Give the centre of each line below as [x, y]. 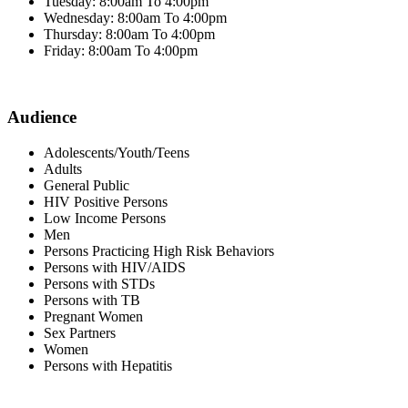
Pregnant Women [93, 316]
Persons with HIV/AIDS [115, 267]
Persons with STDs [99, 283]
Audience [42, 117]
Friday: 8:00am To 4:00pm [121, 51]
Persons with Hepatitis [108, 365]
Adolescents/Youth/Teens [117, 152]
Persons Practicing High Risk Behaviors [159, 250]
